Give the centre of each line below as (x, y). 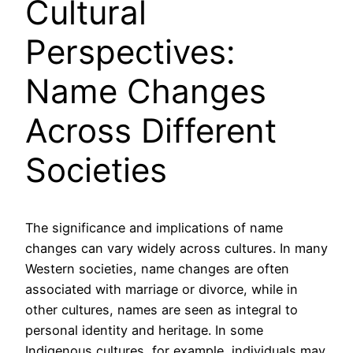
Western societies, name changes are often (157, 269)
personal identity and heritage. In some (144, 331)
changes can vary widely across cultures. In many (176, 249)
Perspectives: (130, 52)
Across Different (151, 131)
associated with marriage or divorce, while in (162, 290)
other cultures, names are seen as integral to (162, 310)
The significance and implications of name (154, 228)
